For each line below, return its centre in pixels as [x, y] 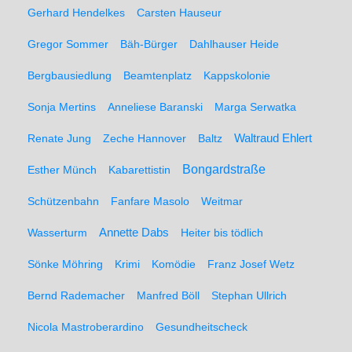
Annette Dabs [134, 232]
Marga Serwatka [255, 107]
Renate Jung [59, 138]
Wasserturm [57, 233]
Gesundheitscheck [202, 327]
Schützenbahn [63, 201]
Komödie [174, 264]
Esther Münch [62, 170]
